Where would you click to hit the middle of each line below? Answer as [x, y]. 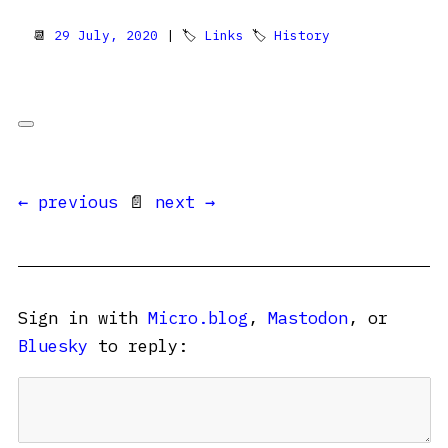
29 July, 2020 [106, 35]
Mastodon [308, 318]
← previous [68, 202]
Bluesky [53, 346]
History [302, 35]
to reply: [138, 346]
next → [185, 202]
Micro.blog [198, 318]
